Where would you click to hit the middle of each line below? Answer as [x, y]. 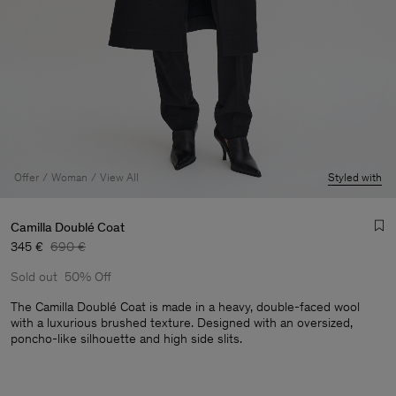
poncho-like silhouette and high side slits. [126, 339]
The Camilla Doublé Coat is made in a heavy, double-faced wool [185, 307]
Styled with [355, 177]
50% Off [88, 277]
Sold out [34, 277]
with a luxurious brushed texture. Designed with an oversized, [182, 323]
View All [119, 177]
